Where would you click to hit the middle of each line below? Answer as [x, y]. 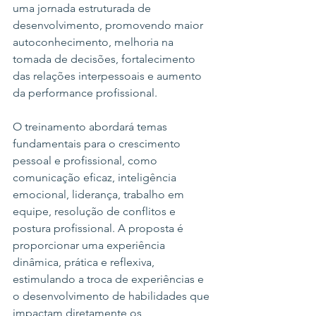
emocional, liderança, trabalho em [100, 194]
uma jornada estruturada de [83, 8]
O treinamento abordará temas [91, 127]
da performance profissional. [85, 93]
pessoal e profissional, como [86, 160]
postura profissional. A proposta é [99, 228]
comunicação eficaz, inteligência [96, 177]
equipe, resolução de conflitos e [96, 211]
